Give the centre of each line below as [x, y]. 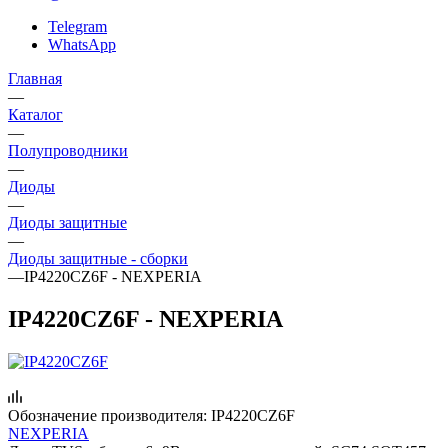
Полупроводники [68, 150]
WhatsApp [82, 44]
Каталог [35, 114]
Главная [35, 78]
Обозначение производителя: [107, 415]
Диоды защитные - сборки [98, 258]
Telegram [77, 26]
